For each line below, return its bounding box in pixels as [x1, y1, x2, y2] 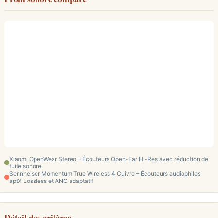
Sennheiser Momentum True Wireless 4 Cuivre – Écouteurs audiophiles [9, 170, 200, 177]
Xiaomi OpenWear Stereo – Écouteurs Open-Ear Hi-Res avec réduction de [9, 155, 208, 163]
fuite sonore [9, 163, 41, 170]
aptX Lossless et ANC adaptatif [9, 177, 93, 184]
